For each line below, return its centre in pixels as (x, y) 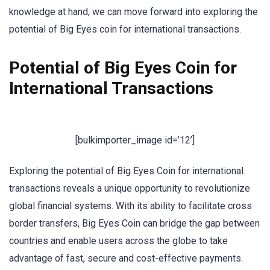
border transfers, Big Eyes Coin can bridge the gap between (134, 224)
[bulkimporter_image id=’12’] (135, 140)
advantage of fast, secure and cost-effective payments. (126, 259)
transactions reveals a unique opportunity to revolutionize (130, 189)
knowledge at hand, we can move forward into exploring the (133, 11)
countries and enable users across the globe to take (118, 241)
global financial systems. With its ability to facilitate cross (130, 206)
